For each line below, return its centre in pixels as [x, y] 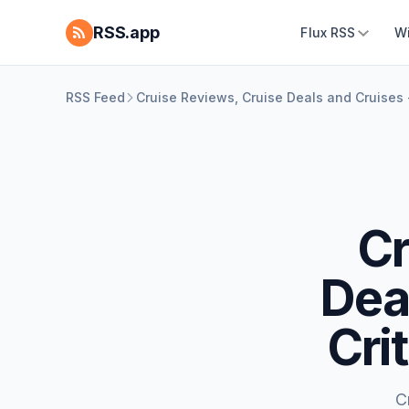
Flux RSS [328, 32]
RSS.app [126, 32]
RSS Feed [95, 97]
